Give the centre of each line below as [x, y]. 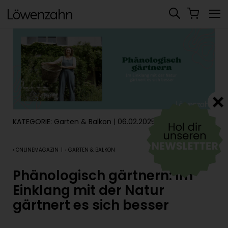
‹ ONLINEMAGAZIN [36, 150]
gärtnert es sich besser [91, 205]
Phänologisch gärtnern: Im [103, 176]
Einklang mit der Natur [89, 191]
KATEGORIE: [33, 122]
